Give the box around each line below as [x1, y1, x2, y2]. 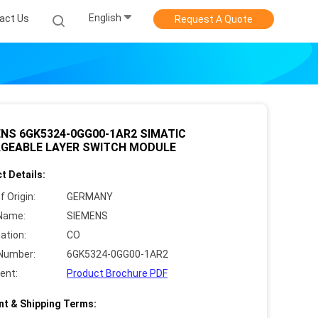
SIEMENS [67, 210, 108, 221]
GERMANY [67, 191, 113, 202]
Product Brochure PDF [67, 268, 168, 279]
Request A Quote [175, 13, 253, 25]
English [89, 12, 121, 24]
